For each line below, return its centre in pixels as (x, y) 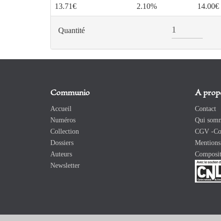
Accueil (61, 109)
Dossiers (62, 143)
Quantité (72, 31)
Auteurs (61, 154)
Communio (70, 93)
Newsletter (65, 166)
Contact (205, 109)
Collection (65, 132)
